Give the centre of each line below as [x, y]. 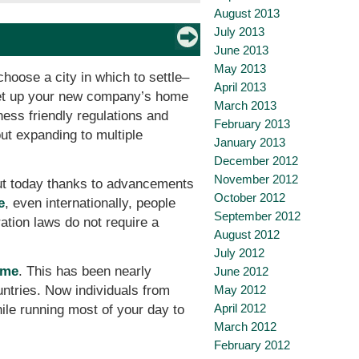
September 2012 [257, 216]
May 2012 [240, 290]
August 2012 [247, 234]
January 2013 [250, 142]
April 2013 [240, 87]
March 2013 [245, 105]
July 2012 [239, 253]
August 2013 [247, 13]
